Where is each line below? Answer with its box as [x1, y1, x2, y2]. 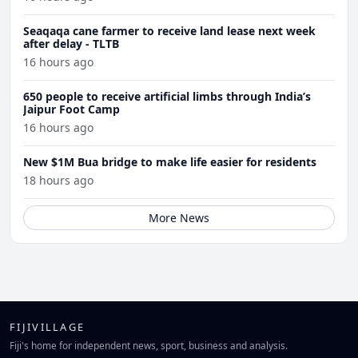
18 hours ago [23, 173, 93, 189]
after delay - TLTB [23, 36, 119, 52]
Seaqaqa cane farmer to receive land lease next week [23, 23, 316, 39]
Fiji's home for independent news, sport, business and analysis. [10, 338, 288, 352]
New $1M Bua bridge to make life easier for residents [23, 154, 316, 170]
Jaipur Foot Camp [23, 101, 120, 117]
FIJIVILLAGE [10, 320, 86, 335]
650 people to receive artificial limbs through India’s [23, 89, 311, 105]
